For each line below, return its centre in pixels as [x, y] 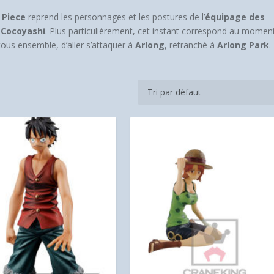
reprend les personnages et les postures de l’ [116, 17]
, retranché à [191, 45]
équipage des [235, 17]
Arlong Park [243, 45]
